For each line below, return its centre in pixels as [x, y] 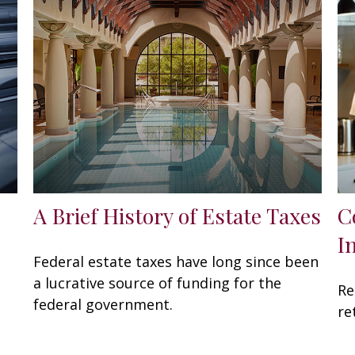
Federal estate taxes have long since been [176, 261]
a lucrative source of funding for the [158, 282]
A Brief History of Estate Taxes [177, 215]
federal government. [103, 304]
